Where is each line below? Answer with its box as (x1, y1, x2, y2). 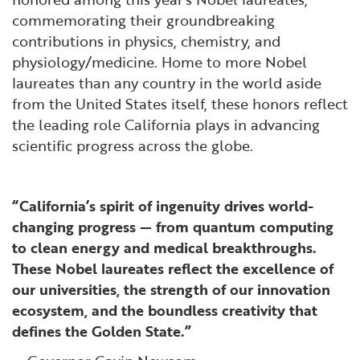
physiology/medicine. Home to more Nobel (12, 51, 307, 73)
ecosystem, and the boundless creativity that (12, 299, 317, 321)
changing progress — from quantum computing (12, 215, 333, 237)
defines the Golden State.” (12, 320, 191, 342)
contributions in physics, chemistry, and (12, 31, 280, 52)
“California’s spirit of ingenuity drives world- (12, 194, 313, 216)
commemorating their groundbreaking (12, 10, 275, 31)
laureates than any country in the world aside (12, 72, 321, 94)
